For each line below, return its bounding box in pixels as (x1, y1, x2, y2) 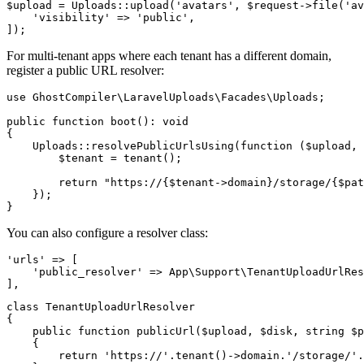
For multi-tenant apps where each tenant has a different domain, (6, 48, 331, 63)
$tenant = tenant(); (6, 151, 182, 164)
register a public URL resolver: (6, 63, 164, 77)
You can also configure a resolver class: (6, 225, 208, 240)
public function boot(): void (6, 115, 188, 128)
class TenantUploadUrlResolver (6, 300, 195, 313)
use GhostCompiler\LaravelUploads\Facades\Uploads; (6, 90, 325, 103)
